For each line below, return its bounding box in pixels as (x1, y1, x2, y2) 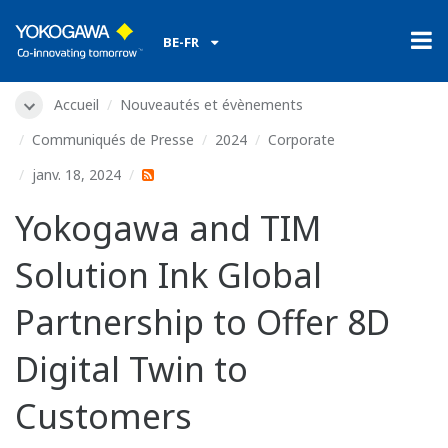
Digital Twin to (15, 346, 248, 393)
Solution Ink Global (15, 252, 322, 299)
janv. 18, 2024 (32, 165, 121, 185)
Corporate (268, 130, 335, 150)
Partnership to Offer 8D (15, 299, 390, 346)
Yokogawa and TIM (15, 205, 321, 252)
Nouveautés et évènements (120, 95, 303, 114)
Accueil (54, 95, 99, 114)
